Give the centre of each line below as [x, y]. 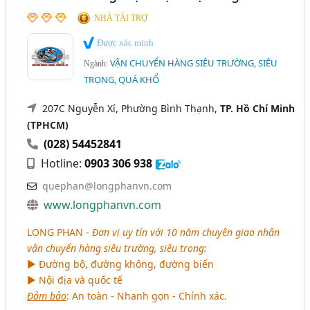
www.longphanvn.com [103, 204]
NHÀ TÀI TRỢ [121, 18]
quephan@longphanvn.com [107, 185]
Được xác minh [125, 43]
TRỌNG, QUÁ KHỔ [122, 79]
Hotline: [62, 163]
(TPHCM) [48, 125]
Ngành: [97, 63]
